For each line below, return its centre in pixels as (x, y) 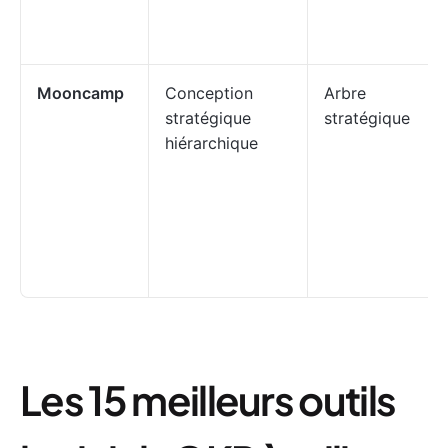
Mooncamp (80, 93)
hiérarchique (211, 143)
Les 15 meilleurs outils (208, 399)
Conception (209, 93)
